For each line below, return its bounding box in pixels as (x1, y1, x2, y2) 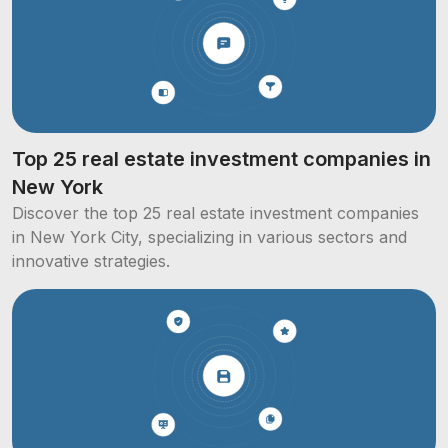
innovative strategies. (12, 250, 170, 271)
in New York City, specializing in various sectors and (12, 226, 407, 247)
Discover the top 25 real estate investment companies (12, 202, 419, 223)
